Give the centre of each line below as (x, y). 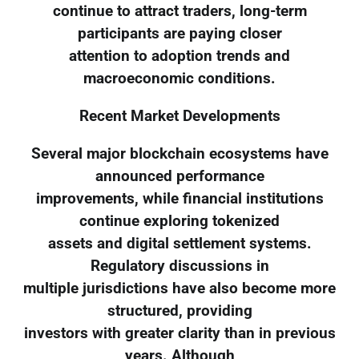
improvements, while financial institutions (179, 198)
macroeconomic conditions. (179, 79)
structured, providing (179, 311)
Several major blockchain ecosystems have (179, 153)
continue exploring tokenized (179, 221)
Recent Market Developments (179, 117)
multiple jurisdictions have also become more (179, 288)
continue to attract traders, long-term (179, 12)
